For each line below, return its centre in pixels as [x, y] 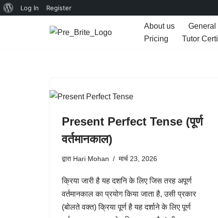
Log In [30, 8]
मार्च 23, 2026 [138, 159]
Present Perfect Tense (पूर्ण [132, 121]
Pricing [156, 39]
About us [159, 26]
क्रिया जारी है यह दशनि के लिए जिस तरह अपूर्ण [127, 181]
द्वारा [67, 159]
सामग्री [18, 56]
